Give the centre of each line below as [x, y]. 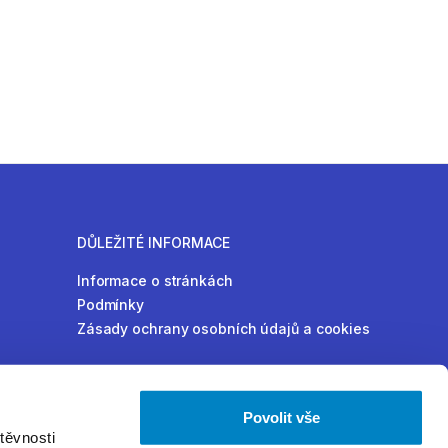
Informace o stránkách [154, 280]
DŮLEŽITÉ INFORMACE [153, 242]
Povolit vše [281, 417]
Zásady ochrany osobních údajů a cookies [223, 328]
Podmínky [110, 304]
